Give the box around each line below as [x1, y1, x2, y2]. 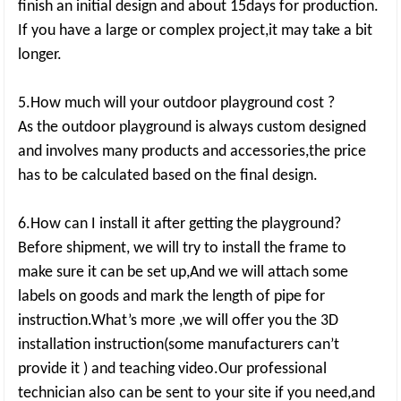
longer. [18, 47, 63, 64]
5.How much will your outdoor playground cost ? [18, 95, 336, 112]
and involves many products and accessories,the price [18, 143, 367, 160]
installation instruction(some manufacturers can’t [18, 337, 340, 354]
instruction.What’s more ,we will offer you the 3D [18, 312, 339, 329]
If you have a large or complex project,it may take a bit [18, 22, 373, 39]
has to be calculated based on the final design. [18, 167, 319, 184]
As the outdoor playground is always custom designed [18, 119, 367, 136]
